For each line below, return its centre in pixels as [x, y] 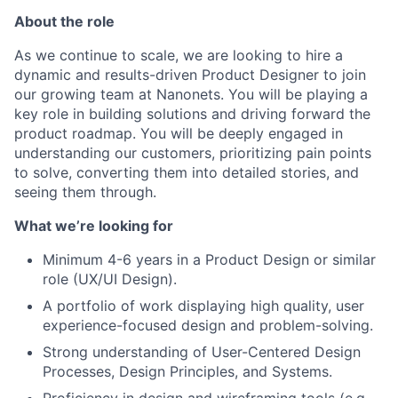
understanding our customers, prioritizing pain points [193, 152]
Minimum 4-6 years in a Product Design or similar [209, 259]
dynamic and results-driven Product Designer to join [190, 74]
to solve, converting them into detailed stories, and [187, 172]
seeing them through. [85, 191]
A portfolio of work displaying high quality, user [203, 305]
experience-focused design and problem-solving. [208, 325]
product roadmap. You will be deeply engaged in [179, 133]
